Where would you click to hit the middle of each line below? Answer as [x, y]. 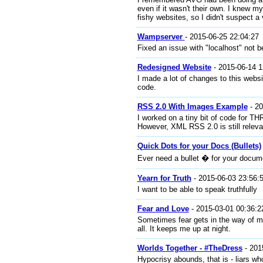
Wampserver [161, 37]
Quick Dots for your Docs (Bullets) [199, 146]
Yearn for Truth [164, 178]
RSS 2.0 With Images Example [192, 107]
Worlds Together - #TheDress [190, 248]
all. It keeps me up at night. [184, 229]
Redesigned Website [174, 67]
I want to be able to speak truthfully [197, 189]
